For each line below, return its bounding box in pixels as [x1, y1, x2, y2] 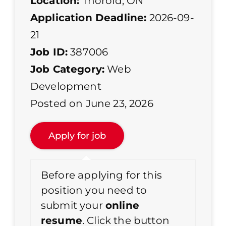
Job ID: [30, 46, 68, 59]
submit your [41, 199, 105, 212]
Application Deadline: [30, 12, 147, 24]
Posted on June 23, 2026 [30, 97, 153, 110]
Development [30, 80, 101, 93]
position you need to [41, 184, 147, 197]
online [105, 199, 139, 212]
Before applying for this [41, 169, 162, 182]
